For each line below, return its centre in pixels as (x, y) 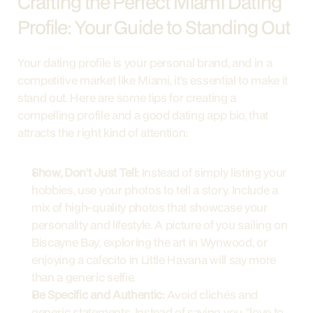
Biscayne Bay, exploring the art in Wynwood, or (150, 242)
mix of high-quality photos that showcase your (150, 207)
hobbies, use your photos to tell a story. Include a (155, 190)
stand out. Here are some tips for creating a (127, 97)
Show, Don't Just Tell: (85, 172)
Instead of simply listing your (213, 172)
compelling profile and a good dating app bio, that (143, 115)
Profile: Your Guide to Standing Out (154, 27)
